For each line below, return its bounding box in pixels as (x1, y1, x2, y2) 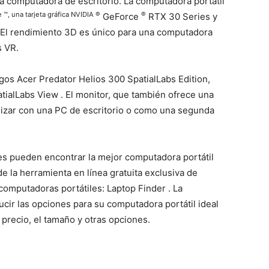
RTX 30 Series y (146, 11, 217, 23)
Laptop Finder (107, 183, 166, 195)
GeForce (100, 11, 141, 23)
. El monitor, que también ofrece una (58, 89, 214, 101)
